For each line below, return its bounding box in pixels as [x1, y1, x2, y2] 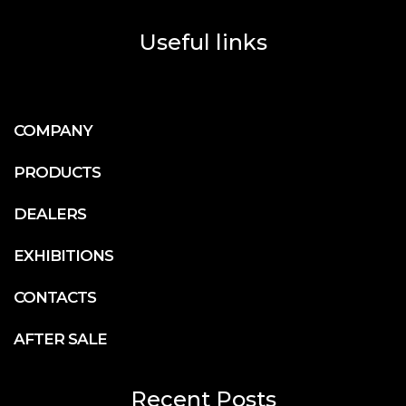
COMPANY [14, 121, 92, 140]
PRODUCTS [14, 162, 101, 181]
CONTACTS [14, 287, 96, 306]
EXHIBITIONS [14, 246, 113, 265]
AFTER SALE [14, 329, 107, 348]
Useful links [139, 28, 267, 55]
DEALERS [14, 204, 86, 223]
